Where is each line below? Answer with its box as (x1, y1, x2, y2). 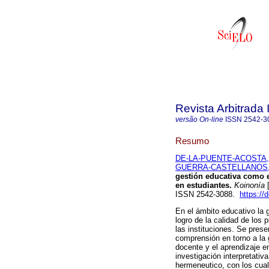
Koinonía (232, 181, 265, 190)
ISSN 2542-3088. (175, 190, 240, 199)
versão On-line (175, 115, 223, 124)
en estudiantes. (175, 181, 232, 190)
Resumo (175, 135, 209, 146)
